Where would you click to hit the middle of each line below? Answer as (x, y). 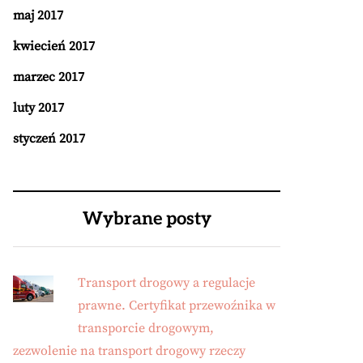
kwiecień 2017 (54, 46)
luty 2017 (38, 108)
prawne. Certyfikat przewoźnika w (177, 305)
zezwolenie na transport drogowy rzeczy (129, 351)
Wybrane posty (147, 219)
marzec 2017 (49, 77)
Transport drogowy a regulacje (167, 283)
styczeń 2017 (49, 139)
